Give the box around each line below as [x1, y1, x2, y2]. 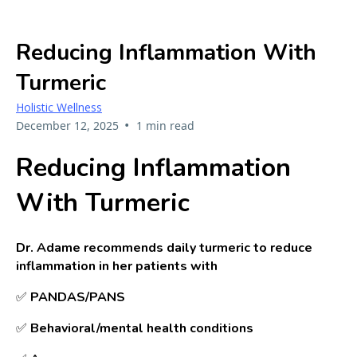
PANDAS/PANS [30, 288, 125, 306]
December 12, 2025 [16, 117, 119, 133]
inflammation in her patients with [16, 257, 218, 275]
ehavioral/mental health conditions [39, 319, 253, 337]
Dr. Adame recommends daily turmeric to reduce [16, 238, 312, 257]
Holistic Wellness [16, 99, 102, 115]
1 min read [135, 117, 194, 133]
